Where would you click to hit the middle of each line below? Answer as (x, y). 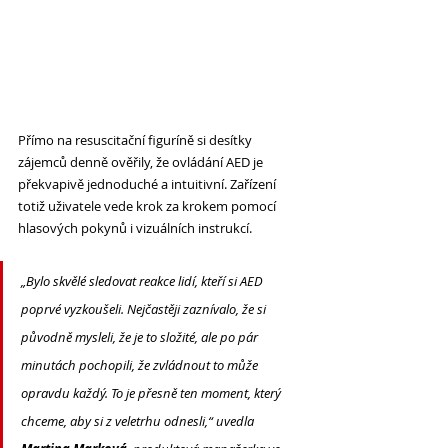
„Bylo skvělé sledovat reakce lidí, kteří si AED (143, 280)
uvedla (235, 420)
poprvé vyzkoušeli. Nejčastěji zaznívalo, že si (145, 308)
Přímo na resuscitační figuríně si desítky (136, 139)
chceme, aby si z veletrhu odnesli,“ (117, 420)
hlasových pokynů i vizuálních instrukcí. (136, 227)
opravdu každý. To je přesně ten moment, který (152, 392)
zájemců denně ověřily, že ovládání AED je (142, 161)
